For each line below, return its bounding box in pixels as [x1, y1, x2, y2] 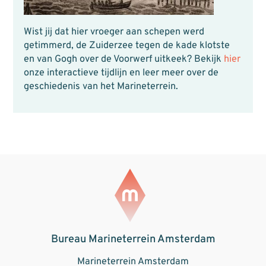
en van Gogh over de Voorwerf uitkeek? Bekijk [23, 53, 224, 66]
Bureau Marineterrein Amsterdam [50, 232, 216, 246]
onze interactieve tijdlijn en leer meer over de [23, 67, 218, 80]
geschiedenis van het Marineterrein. [23, 81, 178, 93]
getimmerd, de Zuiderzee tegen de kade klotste [23, 40, 230, 52]
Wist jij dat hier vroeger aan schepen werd [23, 26, 204, 39]
